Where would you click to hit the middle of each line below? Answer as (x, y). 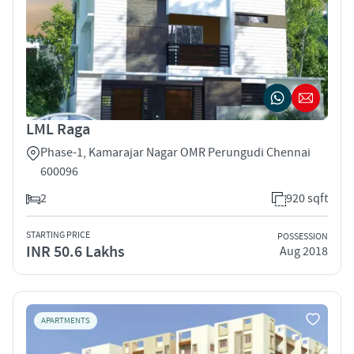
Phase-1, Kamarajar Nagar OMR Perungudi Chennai (175, 152)
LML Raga (58, 129)
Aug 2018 (304, 252)
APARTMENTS (66, 320)
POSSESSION (303, 237)
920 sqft (307, 198)
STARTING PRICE (58, 235)
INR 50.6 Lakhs (75, 252)
